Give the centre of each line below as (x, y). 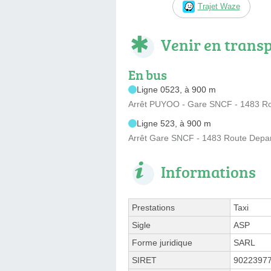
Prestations (153, 207)
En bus (148, 74)
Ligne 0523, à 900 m (176, 89)
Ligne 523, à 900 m (174, 123)
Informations (208, 171)
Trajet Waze (219, 6)
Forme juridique (162, 242)
